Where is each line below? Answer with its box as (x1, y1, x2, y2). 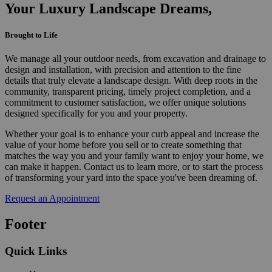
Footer (5, 216, 47, 232)
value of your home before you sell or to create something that (5, 139, 242, 150)
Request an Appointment (5, 192, 100, 203)
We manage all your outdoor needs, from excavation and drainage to (5, 53, 266, 64)
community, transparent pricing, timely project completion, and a (5, 86, 251, 97)
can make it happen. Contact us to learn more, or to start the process (5, 161, 263, 172)
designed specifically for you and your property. (5, 107, 188, 118)
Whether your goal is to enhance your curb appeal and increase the (5, 128, 259, 139)
